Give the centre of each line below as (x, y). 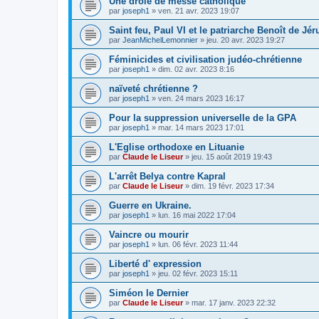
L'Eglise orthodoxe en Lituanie (177, 147)
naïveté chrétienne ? (153, 88)
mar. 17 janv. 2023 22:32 (234, 302)
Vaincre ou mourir (149, 234)
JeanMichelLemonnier (160, 40)
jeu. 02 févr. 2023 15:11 (198, 273)
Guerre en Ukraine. (150, 205)
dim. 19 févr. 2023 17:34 (233, 185)
